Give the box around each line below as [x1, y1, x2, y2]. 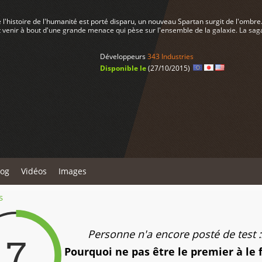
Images [58, 166, 87, 177]
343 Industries [147, 51, 194, 61]
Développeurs [99, 51, 147, 61]
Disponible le [99, 63, 148, 73]
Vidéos [21, 166, 47, 177]
